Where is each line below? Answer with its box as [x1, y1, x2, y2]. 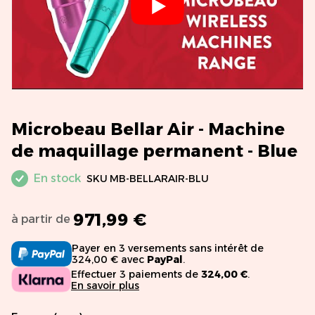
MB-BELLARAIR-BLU [110, 172, 210, 185]
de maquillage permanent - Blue [11, 140, 297, 161]
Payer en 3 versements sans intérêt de [71, 241, 264, 255]
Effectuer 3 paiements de [71, 267, 201, 281]
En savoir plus [71, 278, 139, 292]
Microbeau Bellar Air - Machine [11, 118, 285, 139]
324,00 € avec [71, 252, 147, 266]
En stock [34, 171, 81, 185]
